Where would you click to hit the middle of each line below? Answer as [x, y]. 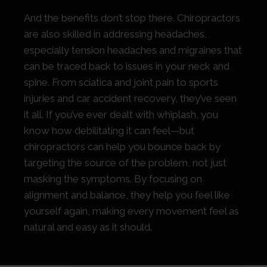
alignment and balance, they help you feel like [127, 195]
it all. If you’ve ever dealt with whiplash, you [121, 115]
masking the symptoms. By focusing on [113, 179]
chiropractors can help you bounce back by [122, 147]
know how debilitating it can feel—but [109, 131]
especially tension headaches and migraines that [133, 50]
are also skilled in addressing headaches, [115, 34]
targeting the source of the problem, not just [125, 163]
